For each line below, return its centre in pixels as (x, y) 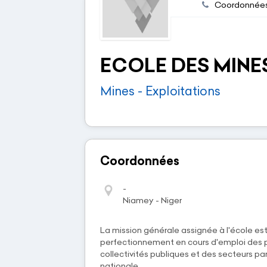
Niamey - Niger (152, 200)
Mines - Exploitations (160, 91)
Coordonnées (140, 160)
